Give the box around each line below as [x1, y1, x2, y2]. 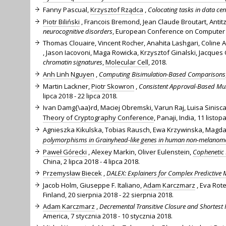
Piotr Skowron [91, 81, 134, 91]
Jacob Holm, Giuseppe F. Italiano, [43, 180, 143, 190]
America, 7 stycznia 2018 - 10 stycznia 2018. [43, 211, 173, 220]
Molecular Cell [105, 57, 148, 67]
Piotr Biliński [43, 17, 80, 26]
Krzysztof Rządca [90, 5, 143, 14]
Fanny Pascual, [43, 5, 90, 14]
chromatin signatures [43, 57, 102, 67]
